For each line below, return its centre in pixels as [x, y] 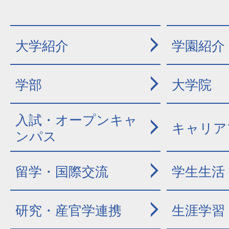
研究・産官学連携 [68, 211]
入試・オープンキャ [76, 120]
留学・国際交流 [62, 172]
